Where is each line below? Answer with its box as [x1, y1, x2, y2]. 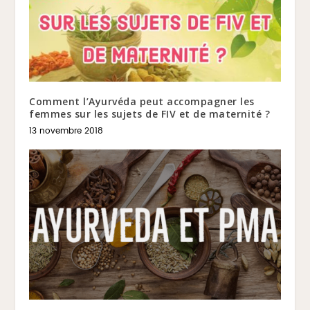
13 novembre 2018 [29, 124, 104, 138]
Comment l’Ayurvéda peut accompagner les [29, 94, 255, 108]
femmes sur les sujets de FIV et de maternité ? [29, 107, 271, 120]
